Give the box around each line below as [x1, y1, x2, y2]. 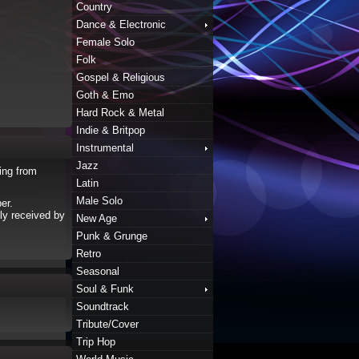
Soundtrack [76, 301, 129, 313]
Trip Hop [76, 336, 115, 348]
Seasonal [76, 265, 119, 277]
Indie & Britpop [76, 124, 145, 136]
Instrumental [76, 142, 134, 154]
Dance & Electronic [76, 18, 166, 30]
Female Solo [76, 36, 135, 48]
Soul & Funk [76, 283, 134, 295]
